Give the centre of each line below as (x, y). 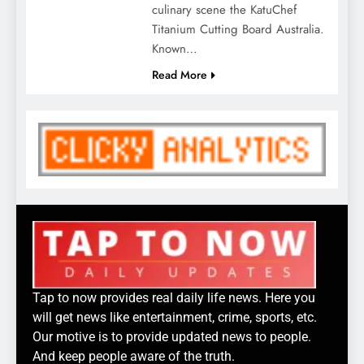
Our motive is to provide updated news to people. (172, 337)
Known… (174, 48)
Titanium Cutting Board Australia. (238, 29)
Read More (179, 74)
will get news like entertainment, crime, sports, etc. (175, 318)
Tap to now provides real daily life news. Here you (174, 298)
